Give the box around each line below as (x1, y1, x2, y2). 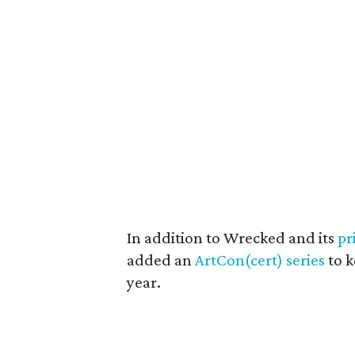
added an (127, 250, 195, 269)
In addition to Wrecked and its (127, 228, 338, 247)
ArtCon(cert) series (195, 250, 325, 269)
